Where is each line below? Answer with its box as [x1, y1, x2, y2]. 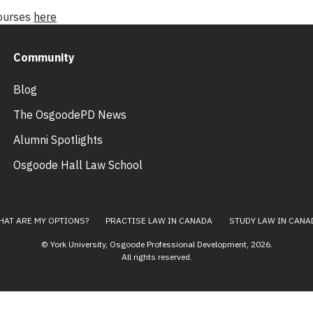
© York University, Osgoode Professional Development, [41, 239, 251, 249]
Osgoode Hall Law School [13, 158, 143, 172]
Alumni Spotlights [13, 133, 103, 147]
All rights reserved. [121, 252, 192, 262]
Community [13, 50, 75, 64]
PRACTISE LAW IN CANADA [105, 215, 212, 226]
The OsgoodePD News [13, 108, 127, 122]
